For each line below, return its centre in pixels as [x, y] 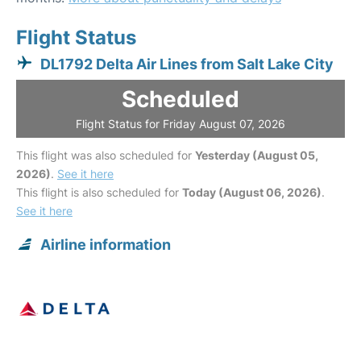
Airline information [106, 245]
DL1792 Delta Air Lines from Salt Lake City [187, 64]
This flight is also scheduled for [99, 192]
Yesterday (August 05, [257, 155]
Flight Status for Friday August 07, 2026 [180, 124]
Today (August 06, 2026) [252, 192]
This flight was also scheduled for [106, 155]
